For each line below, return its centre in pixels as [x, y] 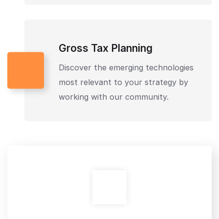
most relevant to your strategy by [123, 82]
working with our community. [114, 97]
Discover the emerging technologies [126, 67]
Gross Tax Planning [106, 48]
